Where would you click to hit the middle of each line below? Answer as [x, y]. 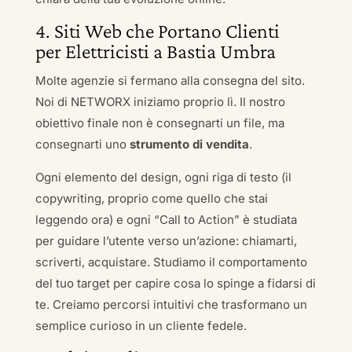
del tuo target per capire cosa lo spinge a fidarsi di [175, 283]
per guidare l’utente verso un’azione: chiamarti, [166, 241]
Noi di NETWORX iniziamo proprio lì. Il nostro [160, 102]
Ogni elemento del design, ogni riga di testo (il [163, 177]
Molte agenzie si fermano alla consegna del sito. [170, 81]
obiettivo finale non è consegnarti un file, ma [159, 123]
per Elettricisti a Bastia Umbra [155, 51]
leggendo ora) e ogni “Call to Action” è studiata [166, 220]
